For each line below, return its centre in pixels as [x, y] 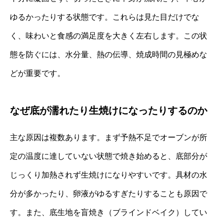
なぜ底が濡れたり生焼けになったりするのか [109, 110]
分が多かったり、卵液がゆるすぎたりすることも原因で [109, 193]
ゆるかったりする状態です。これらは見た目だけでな [105, 17]
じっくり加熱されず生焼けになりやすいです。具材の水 [109, 175]
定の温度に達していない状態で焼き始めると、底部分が [109, 156]
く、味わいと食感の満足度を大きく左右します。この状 [109, 36]
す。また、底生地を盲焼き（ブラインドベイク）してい [109, 212]
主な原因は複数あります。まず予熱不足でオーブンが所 [109, 137]
